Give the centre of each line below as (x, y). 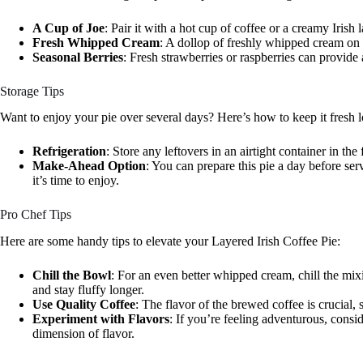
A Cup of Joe (68, 28)
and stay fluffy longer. (88, 290)
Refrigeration (69, 152)
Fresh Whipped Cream (96, 42)
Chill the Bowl (72, 275)
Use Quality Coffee (84, 305)
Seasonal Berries (78, 57)
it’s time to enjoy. (76, 181)
